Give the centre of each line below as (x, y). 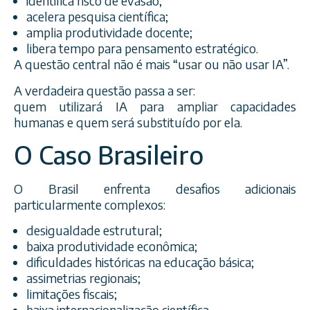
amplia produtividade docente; (109, 33)
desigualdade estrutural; (94, 230)
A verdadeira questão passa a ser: (104, 90)
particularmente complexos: (90, 204)
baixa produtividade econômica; (112, 246)
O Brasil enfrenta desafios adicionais (155, 188)
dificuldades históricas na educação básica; (140, 262)
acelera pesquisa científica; (97, 17)
